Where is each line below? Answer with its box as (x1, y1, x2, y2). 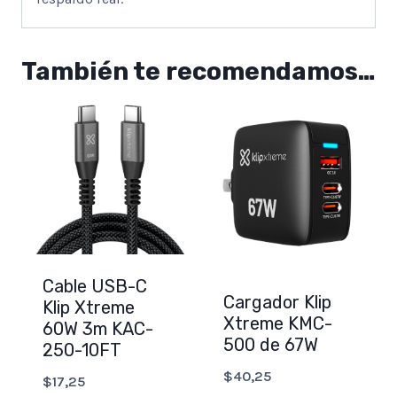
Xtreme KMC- (223, 312, 332, 334)
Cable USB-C (43, 276, 147, 298)
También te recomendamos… (21, 57, 376, 87)
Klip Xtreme (43, 297, 135, 319)
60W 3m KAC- (43, 318, 153, 340)
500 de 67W (223, 333, 318, 355)
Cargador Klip (223, 291, 331, 313)
